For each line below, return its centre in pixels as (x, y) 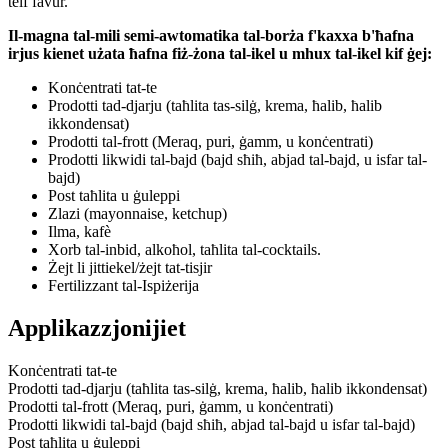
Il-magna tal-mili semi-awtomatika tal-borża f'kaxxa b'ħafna (211, 35)
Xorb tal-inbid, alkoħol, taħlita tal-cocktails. (184, 249)
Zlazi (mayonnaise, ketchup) (137, 213)
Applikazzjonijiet (97, 327)
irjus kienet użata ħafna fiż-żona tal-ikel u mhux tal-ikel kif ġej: (220, 53)
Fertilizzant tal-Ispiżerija (123, 285)
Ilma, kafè (79, 231)
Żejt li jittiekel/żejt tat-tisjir (130, 267)
